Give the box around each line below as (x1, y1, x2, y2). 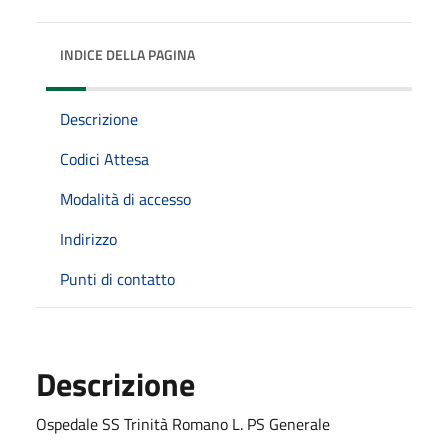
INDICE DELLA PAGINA (60, 43, 195, 65)
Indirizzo (60, 226, 117, 251)
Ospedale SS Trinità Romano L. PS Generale (36, 411, 330, 436)
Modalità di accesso (60, 186, 191, 211)
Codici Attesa (60, 146, 149, 171)
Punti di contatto (60, 266, 175, 291)
